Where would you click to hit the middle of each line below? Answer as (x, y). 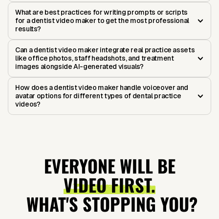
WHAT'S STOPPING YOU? (109, 204)
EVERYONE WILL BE (109, 166)
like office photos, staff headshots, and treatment (95, 58)
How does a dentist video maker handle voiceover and (102, 88)
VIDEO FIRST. (109, 185)
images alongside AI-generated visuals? (79, 67)
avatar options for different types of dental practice (98, 96)
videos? (28, 104)
